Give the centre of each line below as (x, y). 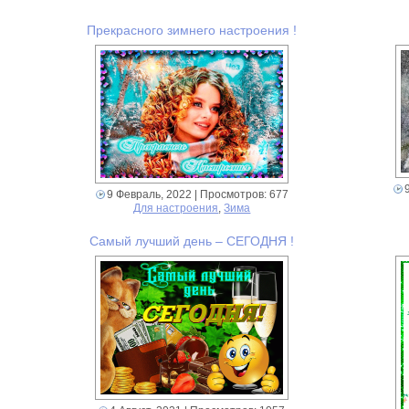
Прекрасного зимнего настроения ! (192, 31)
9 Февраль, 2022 (149, 195)
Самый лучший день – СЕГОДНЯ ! (192, 241)
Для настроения (176, 209)
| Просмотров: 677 (240, 195)
